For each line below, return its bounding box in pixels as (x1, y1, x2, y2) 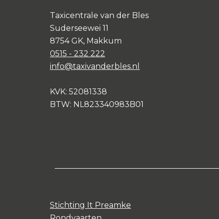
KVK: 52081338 (50, 87, 107, 96)
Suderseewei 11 (50, 23, 109, 33)
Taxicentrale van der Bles (50, 11, 149, 20)
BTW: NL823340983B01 (50, 100, 144, 109)
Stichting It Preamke (50, 200, 131, 210)
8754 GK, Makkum (50, 36, 122, 45)
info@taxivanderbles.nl (50, 62, 140, 71)
